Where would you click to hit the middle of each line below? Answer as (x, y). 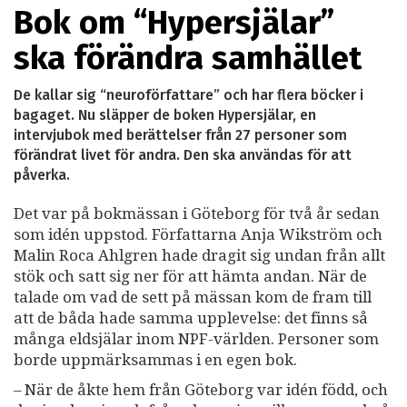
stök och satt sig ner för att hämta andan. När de (190, 276)
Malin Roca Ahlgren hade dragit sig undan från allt (199, 255)
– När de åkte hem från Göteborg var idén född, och (201, 389)
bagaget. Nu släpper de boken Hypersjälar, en (165, 114)
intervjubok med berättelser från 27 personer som (180, 134)
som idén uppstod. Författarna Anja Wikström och (198, 234)
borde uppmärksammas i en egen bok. (155, 359)
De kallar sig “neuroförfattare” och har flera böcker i (189, 94)
